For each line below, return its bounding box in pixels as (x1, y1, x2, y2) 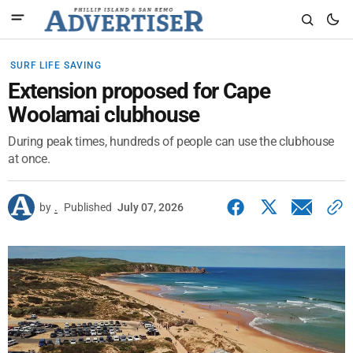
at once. (8, 151, 50, 166)
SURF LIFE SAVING (10, 60, 102, 71)
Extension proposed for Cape (8, 78, 270, 104)
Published (64, 201, 112, 214)
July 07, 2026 (117, 201, 184, 214)
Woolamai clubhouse (8, 102, 199, 128)
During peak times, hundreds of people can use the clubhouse (8, 134, 335, 149)
